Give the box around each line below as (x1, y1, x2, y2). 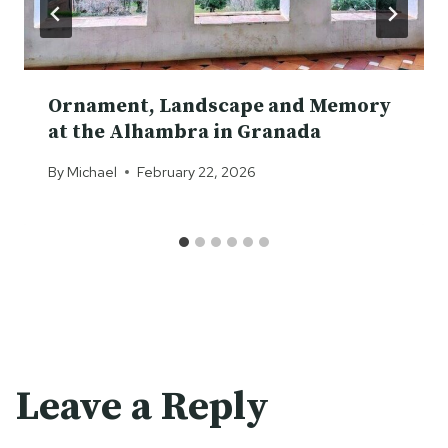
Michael (67, 162, 118, 182)
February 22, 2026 (137, 162, 257, 182)
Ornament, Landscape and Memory (48, 93, 391, 119)
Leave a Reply (16, 382, 269, 433)
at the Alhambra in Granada (48, 119, 321, 145)
